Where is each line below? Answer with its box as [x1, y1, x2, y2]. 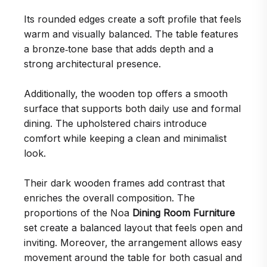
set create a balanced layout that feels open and [24, 222, 243, 234]
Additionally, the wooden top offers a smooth [24, 88, 228, 100]
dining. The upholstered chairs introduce [24, 117, 207, 129]
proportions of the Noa [24, 207, 132, 219]
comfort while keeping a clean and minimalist [24, 132, 226, 144]
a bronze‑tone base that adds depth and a [24, 43, 213, 55]
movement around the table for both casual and [24, 252, 242, 263]
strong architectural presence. [24, 58, 161, 70]
